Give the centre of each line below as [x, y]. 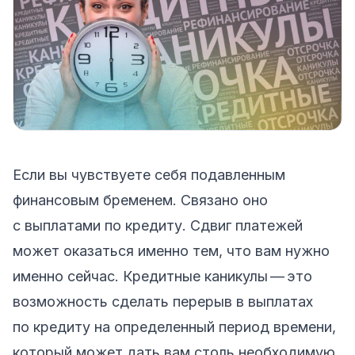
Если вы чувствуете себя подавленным [149, 174]
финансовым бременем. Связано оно [140, 200]
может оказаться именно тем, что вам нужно [171, 250]
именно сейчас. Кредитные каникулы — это [162, 276]
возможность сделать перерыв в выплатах [163, 301]
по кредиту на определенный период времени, [174, 326]
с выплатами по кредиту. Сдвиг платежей [158, 225]
